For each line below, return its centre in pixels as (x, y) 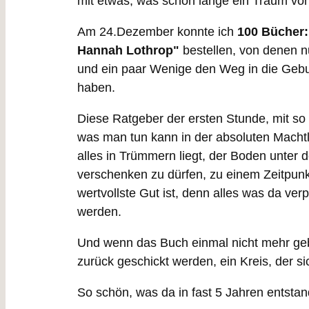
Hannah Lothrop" (128, 50)
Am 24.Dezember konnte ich (156, 31)
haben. (96, 87)
